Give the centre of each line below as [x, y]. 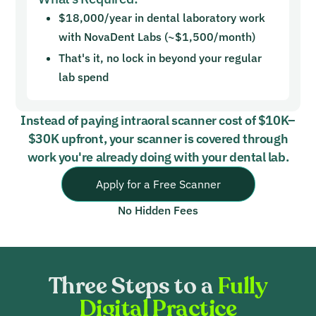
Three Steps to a [133, 287]
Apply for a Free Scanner [158, 184]
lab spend [84, 77]
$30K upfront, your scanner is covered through [158, 139]
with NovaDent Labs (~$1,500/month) [157, 36]
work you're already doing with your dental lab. [158, 157]
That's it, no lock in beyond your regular [160, 57]
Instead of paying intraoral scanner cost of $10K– [158, 121]
